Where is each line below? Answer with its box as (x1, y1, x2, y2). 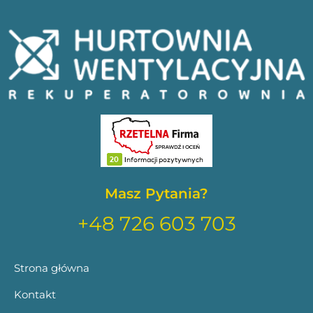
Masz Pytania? (105, 184, 208, 202)
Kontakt (14, 287, 56, 301)
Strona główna (14, 261, 89, 275)
